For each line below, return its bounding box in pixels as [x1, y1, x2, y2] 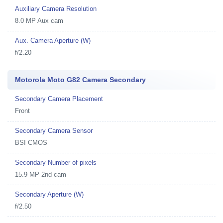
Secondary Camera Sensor [15, 127, 93, 134]
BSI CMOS [15, 139, 47, 146]
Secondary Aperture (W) [15, 191, 84, 198]
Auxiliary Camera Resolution [15, 5, 97, 12]
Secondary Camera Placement [15, 95, 103, 103]
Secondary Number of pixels [15, 159, 97, 166]
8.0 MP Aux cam [15, 17, 63, 24]
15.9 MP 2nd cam [15, 171, 66, 178]
